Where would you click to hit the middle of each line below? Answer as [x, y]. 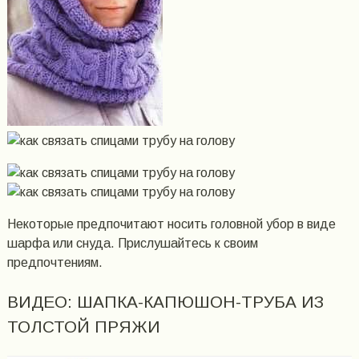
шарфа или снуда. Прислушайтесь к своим [132, 244]
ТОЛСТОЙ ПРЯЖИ [83, 327]
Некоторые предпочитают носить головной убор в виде [171, 224]
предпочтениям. [54, 263]
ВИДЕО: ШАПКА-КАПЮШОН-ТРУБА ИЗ [165, 302]
